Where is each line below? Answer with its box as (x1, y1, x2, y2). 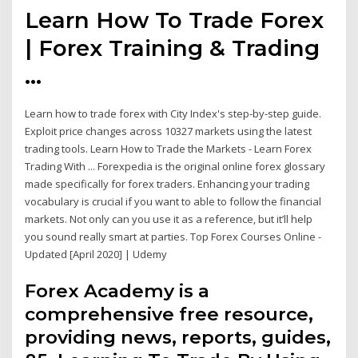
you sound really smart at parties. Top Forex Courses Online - (25, 229, 322, 245)
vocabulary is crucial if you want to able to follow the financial (25, 194, 322, 209)
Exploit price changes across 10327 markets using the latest (25, 124, 312, 139)
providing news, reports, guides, (25, 325, 332, 348)
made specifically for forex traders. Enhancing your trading (25, 177, 310, 192)
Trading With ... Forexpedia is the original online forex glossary (25, 159, 326, 174)
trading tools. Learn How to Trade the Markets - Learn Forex (25, 141, 312, 157)
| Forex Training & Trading (25, 34, 320, 62)
